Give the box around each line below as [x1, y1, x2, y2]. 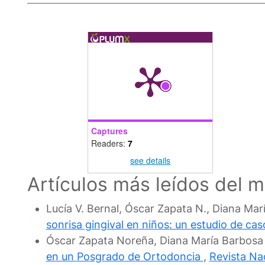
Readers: [91, 137, 128, 150]
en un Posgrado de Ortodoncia [46, 250, 203, 263]
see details [130, 154, 171, 167]
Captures [91, 125, 128, 137]
